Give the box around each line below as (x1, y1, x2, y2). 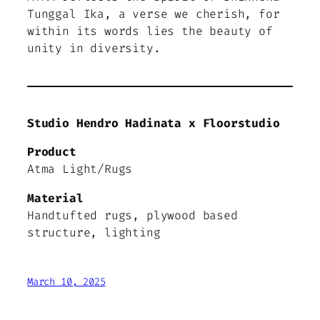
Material (27, 190, 84, 206)
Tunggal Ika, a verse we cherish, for (27, 6, 280, 22)
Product (27, 144, 76, 160)
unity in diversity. (27, 41, 161, 56)
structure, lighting (27, 224, 161, 240)
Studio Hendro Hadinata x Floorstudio (27, 116, 280, 131)
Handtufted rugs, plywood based (27, 207, 238, 223)
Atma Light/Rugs (27, 161, 133, 177)
